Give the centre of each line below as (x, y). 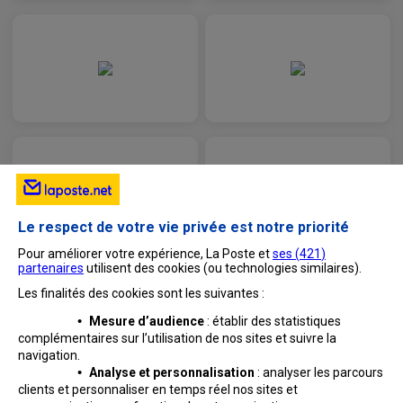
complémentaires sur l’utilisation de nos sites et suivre (172, 338)
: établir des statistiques (274, 321)
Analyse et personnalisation (172, 372)
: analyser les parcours (319, 372)
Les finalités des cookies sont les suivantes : (143, 293)
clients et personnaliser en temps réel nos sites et (158, 390)
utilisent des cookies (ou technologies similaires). (223, 268)
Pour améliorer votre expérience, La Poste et (145, 254)
